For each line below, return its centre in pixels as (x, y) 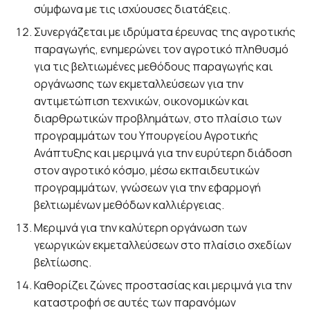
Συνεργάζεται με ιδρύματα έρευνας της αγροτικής (165, 32)
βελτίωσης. (63, 262)
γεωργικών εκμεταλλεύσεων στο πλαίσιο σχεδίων (163, 245)
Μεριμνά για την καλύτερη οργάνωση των (141, 228)
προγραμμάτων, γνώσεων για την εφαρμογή (148, 188)
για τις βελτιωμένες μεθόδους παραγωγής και (154, 66)
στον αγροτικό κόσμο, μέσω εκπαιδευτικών (147, 170)
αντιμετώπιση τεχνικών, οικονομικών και (142, 101)
